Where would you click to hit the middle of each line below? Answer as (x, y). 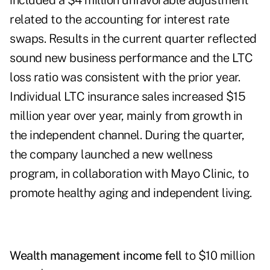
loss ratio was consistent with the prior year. (125, 77)
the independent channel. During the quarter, (127, 135)
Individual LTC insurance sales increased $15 (127, 97)
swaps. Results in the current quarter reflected (133, 39)
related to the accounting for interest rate (120, 20)
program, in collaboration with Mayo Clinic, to (129, 174)
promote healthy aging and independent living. (131, 193)
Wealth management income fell (96, 256)
